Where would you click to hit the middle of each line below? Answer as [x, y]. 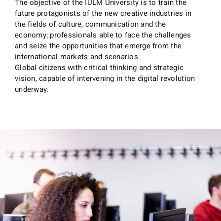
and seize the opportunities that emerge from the [98, 46]
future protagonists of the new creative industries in [103, 13]
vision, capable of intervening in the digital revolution [105, 78]
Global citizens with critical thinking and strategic [99, 67]
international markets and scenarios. [78, 56]
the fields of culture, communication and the [91, 24]
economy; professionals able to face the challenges [103, 35]
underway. [32, 89]
